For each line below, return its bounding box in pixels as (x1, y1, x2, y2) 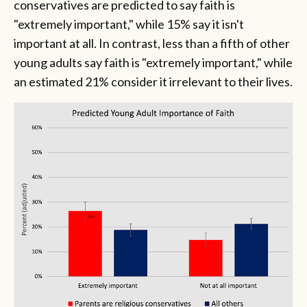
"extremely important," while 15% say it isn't (14, 16, 244, 32)
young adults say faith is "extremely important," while (14, 54, 293, 70)
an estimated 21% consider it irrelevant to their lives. (14, 73, 293, 89)
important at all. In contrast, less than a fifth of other (14, 35, 290, 51)
